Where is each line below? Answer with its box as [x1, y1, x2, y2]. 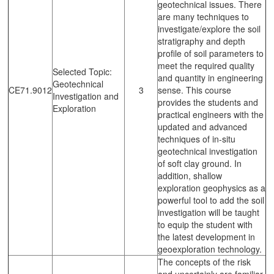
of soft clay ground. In [158, 157, 242, 169]
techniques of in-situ [158, 132, 235, 145]
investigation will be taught [158, 206, 259, 218]
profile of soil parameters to [158, 46, 264, 59]
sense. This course [158, 83, 231, 96]
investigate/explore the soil [158, 22, 261, 35]
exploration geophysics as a [158, 181, 265, 194]
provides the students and [158, 95, 258, 108]
